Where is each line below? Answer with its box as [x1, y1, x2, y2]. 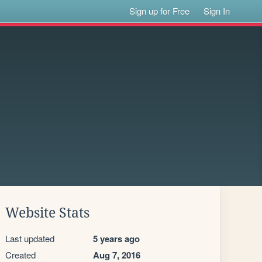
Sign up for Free [129, 5, 190, 17]
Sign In [204, 5, 230, 17]
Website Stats [5, 205, 89, 220]
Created [5, 249, 36, 261]
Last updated [5, 232, 54, 244]
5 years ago [93, 232, 140, 245]
